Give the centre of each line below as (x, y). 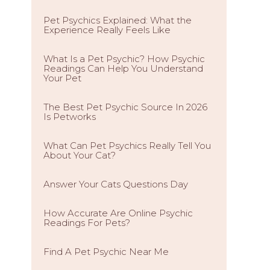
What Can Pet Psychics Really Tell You (127, 146)
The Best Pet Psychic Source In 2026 (125, 107)
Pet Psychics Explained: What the (118, 20)
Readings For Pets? (87, 223)
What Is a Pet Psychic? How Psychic (124, 59)
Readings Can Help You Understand (123, 68)
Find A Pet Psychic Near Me (106, 252)
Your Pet (62, 78)
